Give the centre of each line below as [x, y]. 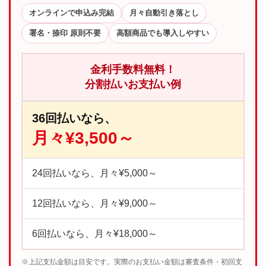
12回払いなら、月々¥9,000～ [95, 203]
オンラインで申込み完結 [72, 12]
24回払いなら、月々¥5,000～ [95, 173]
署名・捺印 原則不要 [65, 33]
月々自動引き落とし [164, 12]
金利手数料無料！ [133, 69]
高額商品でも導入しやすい [163, 33]
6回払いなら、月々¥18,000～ [95, 233]
